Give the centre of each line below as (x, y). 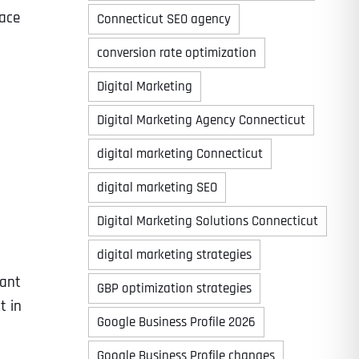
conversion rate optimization (176, 53)
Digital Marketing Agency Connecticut (201, 120)
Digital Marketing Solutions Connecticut (207, 221)
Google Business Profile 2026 (176, 322)
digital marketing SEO (157, 188)
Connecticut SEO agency (163, 19)
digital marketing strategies (174, 255)
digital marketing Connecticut (179, 154)
